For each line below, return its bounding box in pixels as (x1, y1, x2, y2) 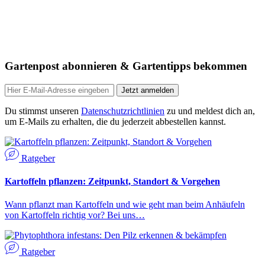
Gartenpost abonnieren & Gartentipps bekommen (5, 59, 247, 72)
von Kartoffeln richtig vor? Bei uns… (5, 210, 145, 221)
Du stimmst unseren (5, 105, 81, 116)
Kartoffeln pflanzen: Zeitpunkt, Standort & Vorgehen (5, 176, 220, 186)
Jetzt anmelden (121, 85, 174, 95)
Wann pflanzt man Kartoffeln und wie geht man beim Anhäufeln (5, 199, 245, 210)
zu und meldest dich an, (164, 105, 255, 116)
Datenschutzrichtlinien (81, 105, 164, 116)
